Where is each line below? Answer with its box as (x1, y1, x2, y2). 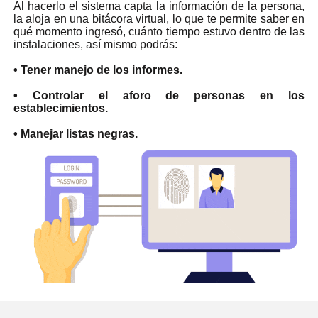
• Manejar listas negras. (13, 127, 138, 140)
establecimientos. (13, 102, 108, 114)
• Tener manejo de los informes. (13, 63, 182, 76)
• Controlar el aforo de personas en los (13, 89, 305, 102)
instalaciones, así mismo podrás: (13, 38, 177, 50)
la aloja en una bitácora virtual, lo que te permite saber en (13, 12, 305, 25)
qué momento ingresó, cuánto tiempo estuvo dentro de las (13, 25, 305, 38)
